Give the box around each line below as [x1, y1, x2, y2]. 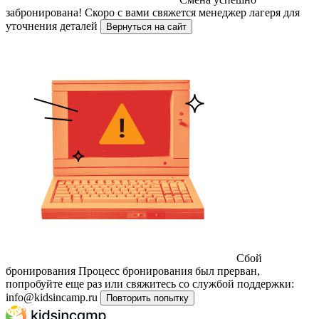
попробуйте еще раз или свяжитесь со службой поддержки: [6, 278, 294, 290]
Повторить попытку [106, 293, 189, 303]
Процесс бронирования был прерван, [78, 265, 260, 277]
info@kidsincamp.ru [6, 291, 98, 303]
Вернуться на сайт [167, 21, 187, 32]
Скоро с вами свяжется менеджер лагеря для [85, 6, 300, 19]
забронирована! [6, 6, 82, 19]
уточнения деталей [6, 20, 98, 32]
